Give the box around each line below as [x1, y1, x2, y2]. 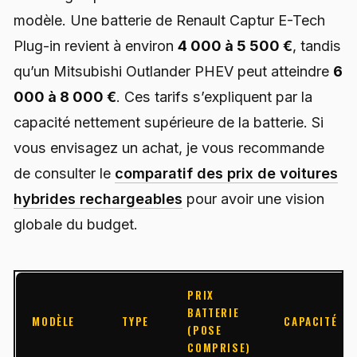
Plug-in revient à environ [14, 37, 178, 55]
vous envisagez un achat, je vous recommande [14, 139, 324, 157]
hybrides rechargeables [14, 190, 182, 208]
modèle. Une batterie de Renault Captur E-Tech [14, 12, 325, 29]
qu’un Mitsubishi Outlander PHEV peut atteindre [14, 63, 333, 80]
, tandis [292, 37, 341, 55]
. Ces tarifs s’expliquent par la [116, 88, 312, 106]
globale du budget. [14, 216, 138, 233]
